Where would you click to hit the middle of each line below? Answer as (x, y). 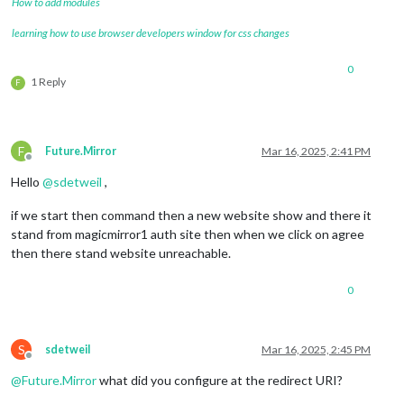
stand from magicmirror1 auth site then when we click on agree (188, 234)
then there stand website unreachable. (121, 253)
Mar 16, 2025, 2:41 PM (316, 151)
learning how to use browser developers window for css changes (151, 33)
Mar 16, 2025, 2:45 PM (316, 350)
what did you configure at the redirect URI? (220, 381)
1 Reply (48, 82)
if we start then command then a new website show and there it (191, 216)
